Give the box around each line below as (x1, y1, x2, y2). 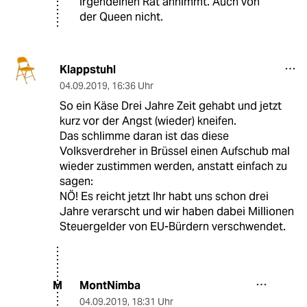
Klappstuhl (59, 62, 116, 77)
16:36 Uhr (111, 79, 153, 92)
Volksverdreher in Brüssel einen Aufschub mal (59, 143, 290, 158)
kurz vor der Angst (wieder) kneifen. (59, 113, 236, 128)
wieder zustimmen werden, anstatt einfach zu (59, 158, 287, 173)
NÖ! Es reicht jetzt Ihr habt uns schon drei (59, 188, 269, 204)
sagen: (59, 173, 93, 188)
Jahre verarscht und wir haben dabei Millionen (59, 204, 294, 219)
